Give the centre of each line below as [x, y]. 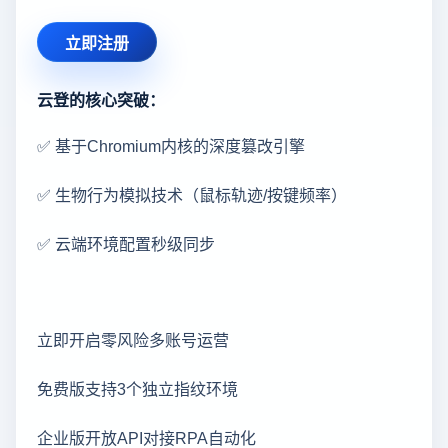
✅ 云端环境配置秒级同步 [126, 243]
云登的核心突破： [101, 99]
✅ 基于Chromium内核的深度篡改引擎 [171, 145]
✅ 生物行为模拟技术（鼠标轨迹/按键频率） [192, 194]
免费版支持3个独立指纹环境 [137, 388]
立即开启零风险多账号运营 [133, 339]
